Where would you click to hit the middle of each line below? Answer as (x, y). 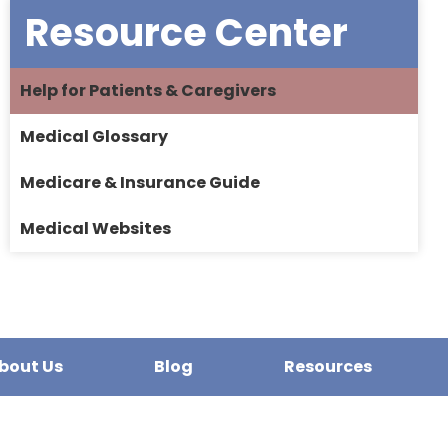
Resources (328, 367)
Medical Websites (95, 229)
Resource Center (186, 33)
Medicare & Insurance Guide (140, 183)
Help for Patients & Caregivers (148, 91)
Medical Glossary (94, 137)
